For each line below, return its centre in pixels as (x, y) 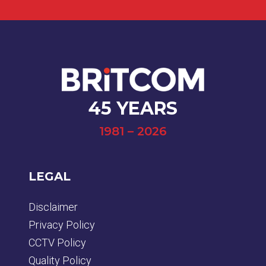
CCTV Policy (57, 243)
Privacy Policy (62, 225)
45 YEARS (133, 109)
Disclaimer (53, 207)
